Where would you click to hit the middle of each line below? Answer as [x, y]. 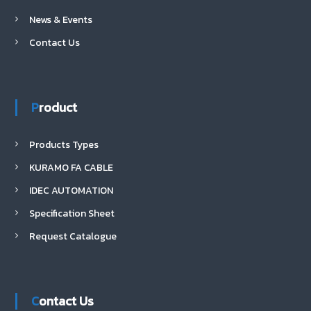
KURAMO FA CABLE [71, 167]
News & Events [60, 19]
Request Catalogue [73, 236]
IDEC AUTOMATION [71, 190]
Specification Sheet [72, 213]
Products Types [64, 144]
